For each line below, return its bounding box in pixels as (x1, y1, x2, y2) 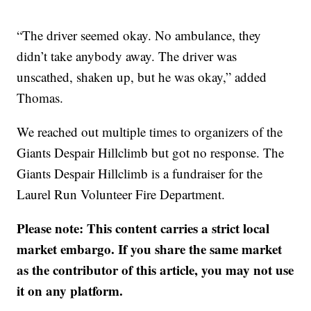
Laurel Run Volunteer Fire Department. (17, 185, 226, 203)
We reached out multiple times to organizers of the (17, 123, 283, 140)
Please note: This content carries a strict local (17, 219, 270, 237)
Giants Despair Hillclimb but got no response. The (17, 144, 285, 161)
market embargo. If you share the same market (17, 239, 283, 258)
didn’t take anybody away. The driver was (17, 47, 237, 65)
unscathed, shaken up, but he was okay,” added (17, 68, 267, 85)
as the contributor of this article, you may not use (17, 260, 294, 279)
